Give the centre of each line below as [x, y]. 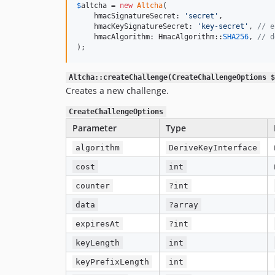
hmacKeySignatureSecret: [137, 26]
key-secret [223, 26]
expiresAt [98, 224]
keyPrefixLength [113, 262]
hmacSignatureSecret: [130, 16]
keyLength [98, 243]
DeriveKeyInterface [213, 148]
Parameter [95, 128]
